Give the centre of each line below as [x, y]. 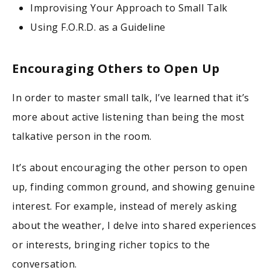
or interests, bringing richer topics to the [111, 245]
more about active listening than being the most [128, 117]
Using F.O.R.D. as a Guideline [98, 27]
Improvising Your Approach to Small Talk [129, 8]
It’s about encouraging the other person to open [130, 168]
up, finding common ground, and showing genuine [133, 187]
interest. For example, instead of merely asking [125, 206]
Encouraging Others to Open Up [116, 69]
